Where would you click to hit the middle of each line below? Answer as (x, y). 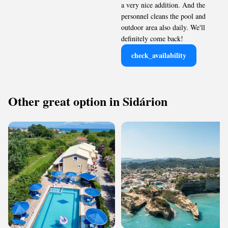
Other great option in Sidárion (88, 101)
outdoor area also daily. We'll (163, 27)
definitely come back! (152, 38)
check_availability (159, 55)
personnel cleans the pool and (163, 16)
